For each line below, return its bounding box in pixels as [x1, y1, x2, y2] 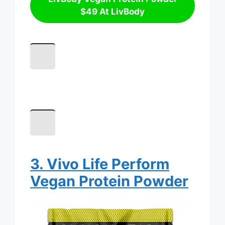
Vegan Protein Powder [30, 172, 188, 190]
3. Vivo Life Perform [30, 155, 169, 173]
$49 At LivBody [80, 7, 145, 17]
